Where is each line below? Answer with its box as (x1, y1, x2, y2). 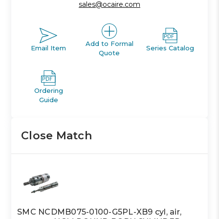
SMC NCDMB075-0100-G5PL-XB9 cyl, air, (17, 207, 182, 217)
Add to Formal (85, 39, 133, 47)
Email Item (31, 44, 66, 52)
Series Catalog (146, 44, 195, 52)
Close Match (21, 129, 92, 142)
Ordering (34, 86, 63, 94)
